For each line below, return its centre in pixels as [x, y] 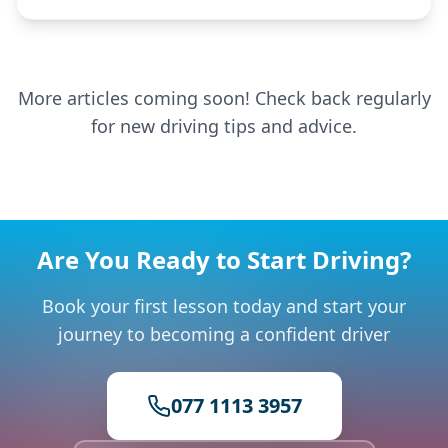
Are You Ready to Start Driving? [224, 259]
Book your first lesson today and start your [224, 306]
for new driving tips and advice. [224, 126]
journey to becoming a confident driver [224, 334]
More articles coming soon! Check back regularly [224, 98]
